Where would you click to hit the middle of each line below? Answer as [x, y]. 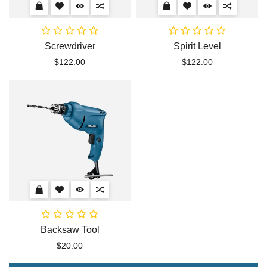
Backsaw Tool [70, 229]
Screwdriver [70, 46]
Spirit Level [197, 46]
